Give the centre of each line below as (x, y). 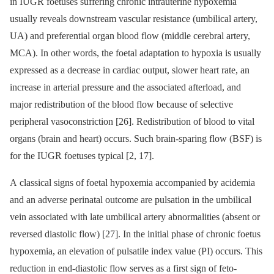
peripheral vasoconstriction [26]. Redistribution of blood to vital (132, 121)
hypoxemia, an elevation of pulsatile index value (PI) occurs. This (136, 251)
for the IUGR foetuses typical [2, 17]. (82, 155)
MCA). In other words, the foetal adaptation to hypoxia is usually (135, 53)
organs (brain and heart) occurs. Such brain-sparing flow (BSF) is (136, 138)
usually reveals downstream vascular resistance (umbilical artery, (134, 18)
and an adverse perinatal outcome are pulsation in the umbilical (131, 199)
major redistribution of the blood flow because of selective (121, 104)
